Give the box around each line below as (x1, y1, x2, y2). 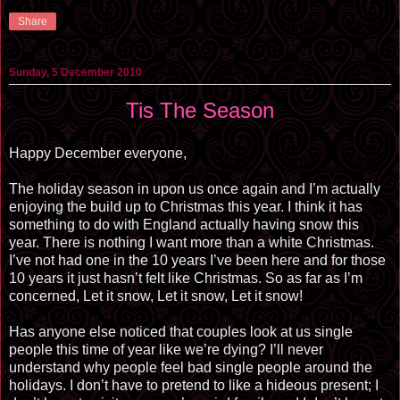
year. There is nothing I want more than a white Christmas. (9, 235, 374, 251)
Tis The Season (126, 98, 274, 123)
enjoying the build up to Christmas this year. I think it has (9, 199, 362, 215)
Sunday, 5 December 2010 (9, 66, 142, 79)
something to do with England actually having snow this (9, 217, 359, 233)
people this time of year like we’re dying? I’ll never (9, 342, 323, 358)
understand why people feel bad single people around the (9, 360, 372, 376)
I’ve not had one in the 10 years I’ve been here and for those (9, 253, 386, 269)
